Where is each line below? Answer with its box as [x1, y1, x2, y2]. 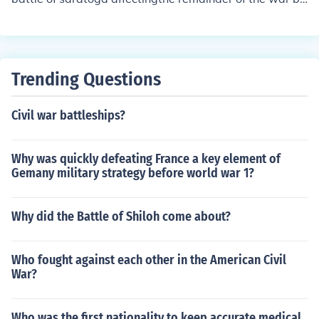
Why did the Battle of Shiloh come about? [11, 209, 231, 224]
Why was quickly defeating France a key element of [11, 151, 281, 167]
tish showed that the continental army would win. [11, 9, 273, 23]
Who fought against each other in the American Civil [11, 252, 286, 268]
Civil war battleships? [11, 108, 125, 123]
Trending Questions [11, 68, 161, 90]
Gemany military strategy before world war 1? [11, 165, 254, 181]
